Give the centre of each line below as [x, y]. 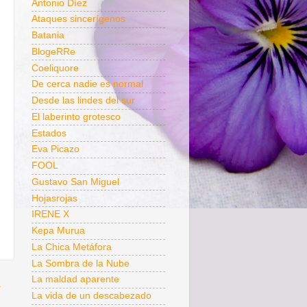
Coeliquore [55, 68]
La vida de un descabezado [91, 296]
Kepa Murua [58, 231]
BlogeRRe [53, 51]
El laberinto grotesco [76, 116]
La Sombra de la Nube [81, 263]
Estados [49, 133]
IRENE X [50, 214]
